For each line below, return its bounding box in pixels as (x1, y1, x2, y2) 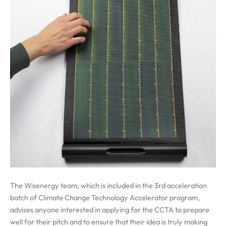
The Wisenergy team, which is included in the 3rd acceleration (10, 180, 207, 190)
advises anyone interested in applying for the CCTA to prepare (10, 204, 209, 214)
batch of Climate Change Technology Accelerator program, (10, 192, 200, 202)
